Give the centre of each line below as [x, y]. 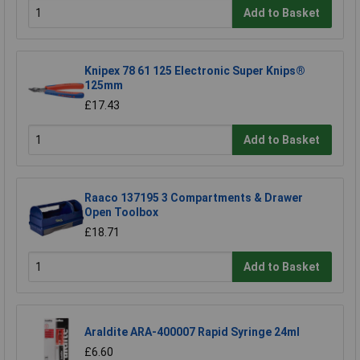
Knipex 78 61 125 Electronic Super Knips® [195, 71]
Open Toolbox [121, 213]
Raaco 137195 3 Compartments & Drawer [194, 198]
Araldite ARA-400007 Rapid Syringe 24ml [192, 332]
